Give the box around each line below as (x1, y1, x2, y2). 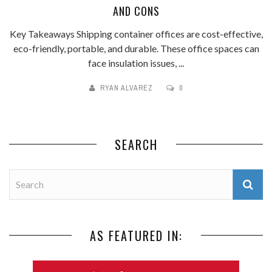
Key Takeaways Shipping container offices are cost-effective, (9, 27, 263, 39)
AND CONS (112, 2, 160, 19)
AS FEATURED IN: (89, 226, 183, 245)
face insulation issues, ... (88, 56, 184, 69)
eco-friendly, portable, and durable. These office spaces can (13, 42, 259, 54)
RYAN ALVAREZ (100, 83, 153, 93)
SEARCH (114, 135, 158, 154)
